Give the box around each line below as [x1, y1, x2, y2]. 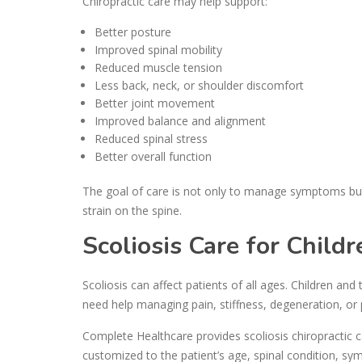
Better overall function [95, 148, 212, 164]
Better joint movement [95, 95, 215, 111]
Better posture [95, 23, 171, 40]
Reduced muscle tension [95, 59, 222, 75]
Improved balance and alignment [95, 112, 266, 128]
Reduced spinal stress [95, 130, 208, 146]
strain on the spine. [82, 202, 182, 218]
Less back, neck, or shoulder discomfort [95, 77, 304, 93]
